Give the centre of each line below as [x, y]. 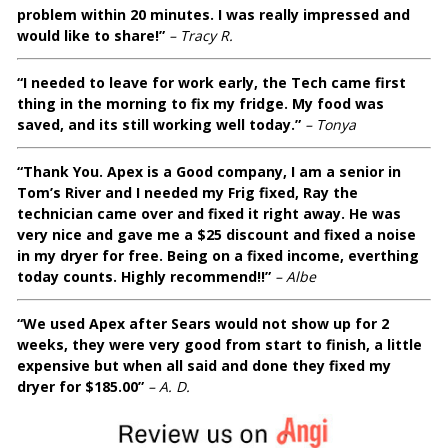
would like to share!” [91, 36]
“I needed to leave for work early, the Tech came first [212, 83]
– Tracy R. [201, 36]
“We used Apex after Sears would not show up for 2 [203, 324]
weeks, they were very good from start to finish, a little [220, 345]
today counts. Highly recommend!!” [144, 277]
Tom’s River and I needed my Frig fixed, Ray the [188, 193]
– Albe [296, 277]
